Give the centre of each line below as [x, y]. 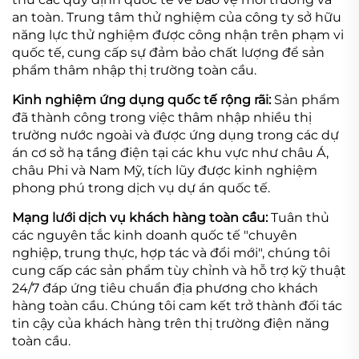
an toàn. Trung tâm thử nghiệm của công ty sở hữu [177, 17]
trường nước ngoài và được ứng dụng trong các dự [175, 135]
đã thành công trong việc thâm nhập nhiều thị [162, 117]
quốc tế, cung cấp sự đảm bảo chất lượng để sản [168, 52]
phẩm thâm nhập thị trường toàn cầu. [134, 70]
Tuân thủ [300, 217]
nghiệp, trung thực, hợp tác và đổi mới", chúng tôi [171, 252]
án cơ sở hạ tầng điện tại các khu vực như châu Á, [170, 152]
